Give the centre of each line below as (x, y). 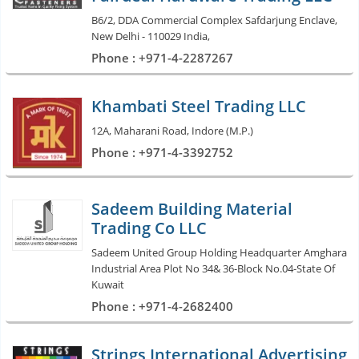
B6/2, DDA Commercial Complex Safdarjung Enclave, (214, 20)
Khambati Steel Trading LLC (199, 106)
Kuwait (108, 284)
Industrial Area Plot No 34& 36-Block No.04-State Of (213, 268)
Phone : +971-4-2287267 (162, 57)
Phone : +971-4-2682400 (162, 306)
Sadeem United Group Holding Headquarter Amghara (219, 252)
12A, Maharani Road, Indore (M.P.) (172, 130)
